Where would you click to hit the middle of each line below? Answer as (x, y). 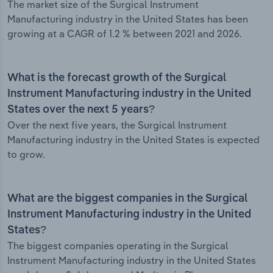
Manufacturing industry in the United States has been (128, 19)
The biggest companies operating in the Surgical (118, 246)
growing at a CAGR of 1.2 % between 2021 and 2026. (125, 34)
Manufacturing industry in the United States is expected (133, 140)
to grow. (26, 154)
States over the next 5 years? (81, 110)
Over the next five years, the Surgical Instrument (117, 125)
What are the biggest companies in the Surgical (127, 199)
